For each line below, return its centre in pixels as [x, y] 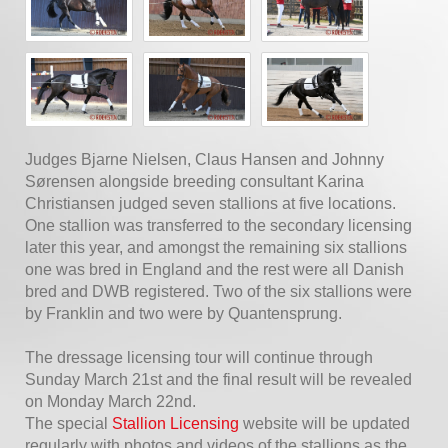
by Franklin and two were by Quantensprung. [183, 313]
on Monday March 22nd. [110, 401]
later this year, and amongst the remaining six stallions [216, 247]
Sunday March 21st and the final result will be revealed [218, 379]
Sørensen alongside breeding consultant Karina [194, 181]
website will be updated [324, 423]
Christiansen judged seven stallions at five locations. [210, 203]
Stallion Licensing [175, 423]
